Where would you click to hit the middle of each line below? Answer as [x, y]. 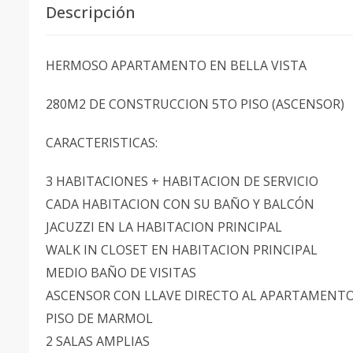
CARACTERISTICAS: [102, 143]
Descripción [91, 12]
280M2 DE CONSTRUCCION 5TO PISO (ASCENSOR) [195, 104]
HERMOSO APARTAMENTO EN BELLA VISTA [178, 65]
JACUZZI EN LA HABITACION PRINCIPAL [164, 227]
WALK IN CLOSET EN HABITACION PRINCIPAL [182, 250]
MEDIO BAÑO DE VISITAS [121, 273]
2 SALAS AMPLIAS [98, 341]
